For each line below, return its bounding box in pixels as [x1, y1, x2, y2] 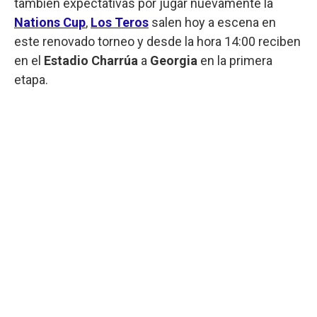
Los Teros [91, 14, 149, 30]
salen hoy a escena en [149, 14, 276, 30]
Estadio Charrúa [44, 52, 138, 68]
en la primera [197, 52, 272, 68]
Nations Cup [14, 14, 86, 30]
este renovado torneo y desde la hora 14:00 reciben [14, 33, 301, 49]
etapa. [14, 71, 48, 87]
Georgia [150, 52, 197, 68]
